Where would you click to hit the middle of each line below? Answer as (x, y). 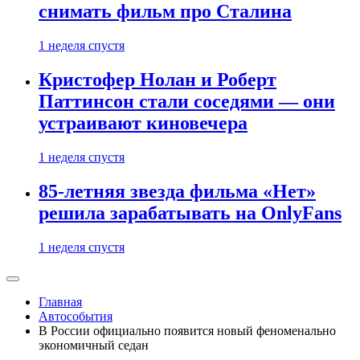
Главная (60, 302)
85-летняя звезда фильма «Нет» (177, 192)
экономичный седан (94, 345)
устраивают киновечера (143, 123)
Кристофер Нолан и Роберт (157, 80)
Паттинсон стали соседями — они (187, 102)
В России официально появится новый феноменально (187, 331)
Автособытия (76, 316)
